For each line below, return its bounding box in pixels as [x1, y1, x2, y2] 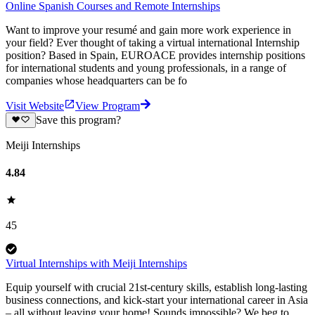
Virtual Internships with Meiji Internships [6, 257, 187, 270]
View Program [75, 99, 140, 112]
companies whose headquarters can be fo [6, 74, 187, 86]
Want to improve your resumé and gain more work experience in [6, 23, 291, 36]
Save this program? [35, 113, 121, 126]
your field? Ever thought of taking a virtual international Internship [6, 36, 300, 49]
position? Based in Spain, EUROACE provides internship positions [6, 49, 305, 61]
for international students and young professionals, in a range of [6, 61, 286, 74]
